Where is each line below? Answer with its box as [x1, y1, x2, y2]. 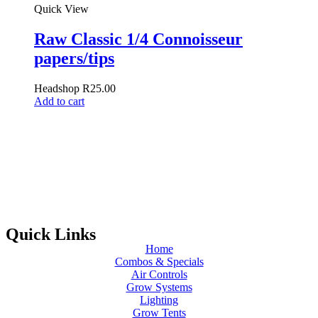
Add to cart [34, 94, 84, 107]
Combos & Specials [114, 255, 204, 268]
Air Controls [131, 268, 187, 280]
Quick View [34, 2, 89, 15]
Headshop [34, 82, 82, 94]
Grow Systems [126, 280, 192, 293]
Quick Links [6, 224, 96, 243]
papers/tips [34, 48, 114, 67]
